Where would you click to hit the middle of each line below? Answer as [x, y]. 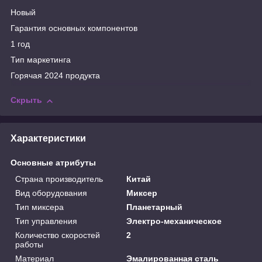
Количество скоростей [58, 235]
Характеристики [48, 138]
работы [29, 244]
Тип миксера [39, 207]
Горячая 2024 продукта [55, 76]
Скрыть [26, 100]
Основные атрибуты [53, 162]
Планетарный [155, 207]
